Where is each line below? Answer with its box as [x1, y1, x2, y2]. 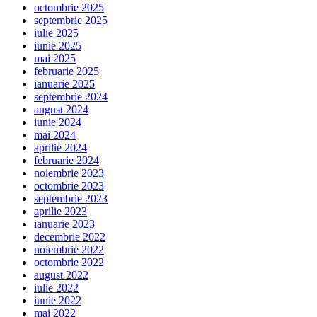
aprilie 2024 [34, 142, 87, 154]
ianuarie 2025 [34, 78, 95, 91]
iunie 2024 [34, 116, 81, 129]
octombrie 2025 [34, 1, 104, 14]
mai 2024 [34, 129, 76, 142]
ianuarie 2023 [34, 218, 95, 231]
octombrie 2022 [34, 256, 104, 269]
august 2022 [34, 269, 88, 282]
